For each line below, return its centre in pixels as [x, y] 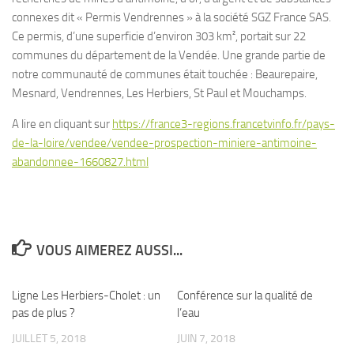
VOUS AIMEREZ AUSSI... [109, 250]
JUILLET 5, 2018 [49, 339]
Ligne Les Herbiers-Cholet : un [86, 296]
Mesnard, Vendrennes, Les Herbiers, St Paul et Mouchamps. [159, 93]
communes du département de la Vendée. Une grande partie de [169, 55]
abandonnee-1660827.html [80, 162]
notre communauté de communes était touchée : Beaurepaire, [165, 74]
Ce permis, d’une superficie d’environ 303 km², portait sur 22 [159, 36]
